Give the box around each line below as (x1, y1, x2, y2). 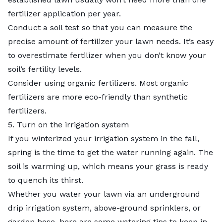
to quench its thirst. (8, 175, 86, 185)
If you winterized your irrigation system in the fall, (8, 133, 199, 143)
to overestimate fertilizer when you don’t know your (8, 50, 206, 60)
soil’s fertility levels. (8, 64, 84, 74)
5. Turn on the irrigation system (8, 119, 129, 129)
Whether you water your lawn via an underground (8, 189, 200, 199)
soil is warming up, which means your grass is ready (8, 161, 208, 171)
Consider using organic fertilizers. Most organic (8, 78, 188, 88)
